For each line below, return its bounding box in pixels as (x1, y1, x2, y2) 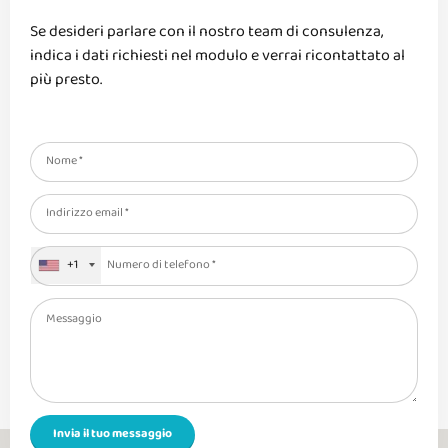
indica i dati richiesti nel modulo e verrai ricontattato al (30, 43, 405, 71)
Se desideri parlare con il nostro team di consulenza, (30, 19, 383, 47)
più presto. (30, 67, 102, 95)
